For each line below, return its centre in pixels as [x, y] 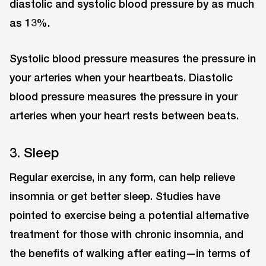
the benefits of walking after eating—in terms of [130, 253]
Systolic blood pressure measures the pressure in [133, 58]
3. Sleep [34, 152]
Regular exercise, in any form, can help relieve [122, 177]
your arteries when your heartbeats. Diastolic [121, 77]
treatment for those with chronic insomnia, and [126, 234]
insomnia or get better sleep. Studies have [115, 196]
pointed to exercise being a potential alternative [129, 215]
